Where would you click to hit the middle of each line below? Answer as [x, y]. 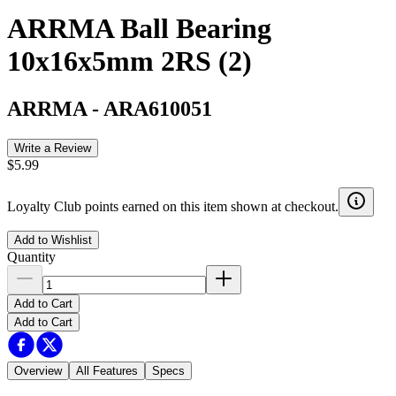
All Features [107, 370]
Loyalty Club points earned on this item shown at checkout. [173, 206]
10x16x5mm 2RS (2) [129, 61]
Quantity [31, 256]
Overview [38, 370]
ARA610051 [158, 108]
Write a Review [53, 148]
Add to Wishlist [53, 240]
